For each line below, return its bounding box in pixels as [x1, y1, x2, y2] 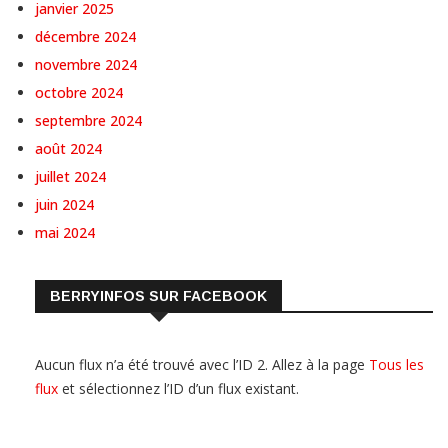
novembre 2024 [35, 55, 137, 75]
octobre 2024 [35, 83, 123, 103]
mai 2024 [35, 223, 95, 243]
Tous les [369, 355, 424, 375]
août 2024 [35, 139, 102, 159]
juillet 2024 [35, 167, 106, 187]
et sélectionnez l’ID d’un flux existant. [58, 379, 299, 399]
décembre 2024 [35, 27, 136, 47]
